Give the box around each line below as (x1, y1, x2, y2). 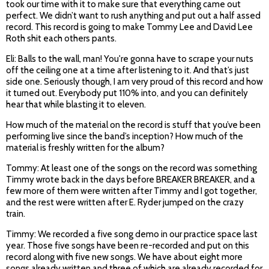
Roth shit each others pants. (6, 33, 116, 44)
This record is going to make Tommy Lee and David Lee (35, 22, 253, 33)
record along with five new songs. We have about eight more (6, 252, 243, 263)
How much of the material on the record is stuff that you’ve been (6, 119, 261, 131)
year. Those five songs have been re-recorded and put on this (6, 240, 249, 252)
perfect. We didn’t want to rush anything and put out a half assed (6, 10, 261, 22)
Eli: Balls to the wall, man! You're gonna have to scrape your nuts (6, 53, 253, 65)
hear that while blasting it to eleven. (6, 99, 146, 110)
